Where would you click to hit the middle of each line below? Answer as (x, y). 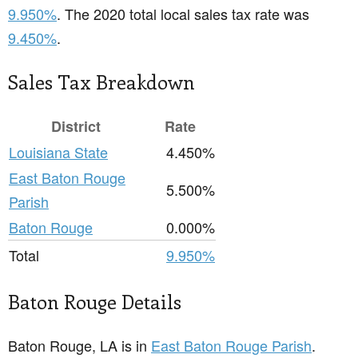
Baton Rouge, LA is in (80, 346)
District (76, 127)
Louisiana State (58, 152)
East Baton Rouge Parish (231, 346)
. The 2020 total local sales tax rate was (183, 14)
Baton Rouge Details (95, 302)
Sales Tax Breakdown (101, 82)
